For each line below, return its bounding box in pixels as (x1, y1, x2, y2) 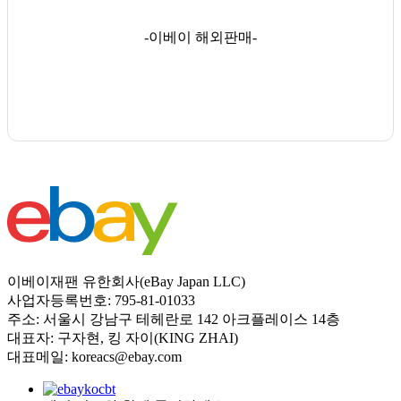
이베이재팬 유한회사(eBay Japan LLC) (7, 274, 245, 290)
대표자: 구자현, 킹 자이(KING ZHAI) (7, 330, 238, 346)
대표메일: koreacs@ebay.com (7, 349, 182, 365)
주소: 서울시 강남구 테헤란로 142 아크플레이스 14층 (7, 311, 340, 328)
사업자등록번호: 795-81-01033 (7, 293, 195, 309)
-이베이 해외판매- (144, 29, 257, 45)
